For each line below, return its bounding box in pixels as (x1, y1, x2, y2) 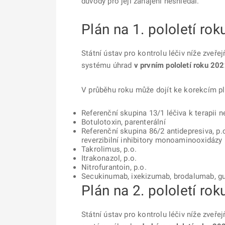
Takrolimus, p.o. (81, 145, 137, 154)
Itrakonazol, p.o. (81, 154, 137, 163)
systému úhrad (81, 61, 134, 70)
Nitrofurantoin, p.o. (81, 163, 147, 172)
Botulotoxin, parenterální (81, 118, 166, 127)
